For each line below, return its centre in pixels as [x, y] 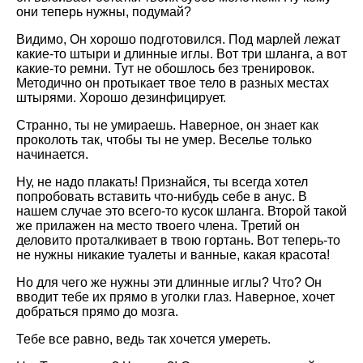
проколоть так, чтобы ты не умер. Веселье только [164, 140]
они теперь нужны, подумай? [104, 12]
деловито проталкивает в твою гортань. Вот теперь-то [178, 240]
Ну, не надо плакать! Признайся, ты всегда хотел [162, 182]
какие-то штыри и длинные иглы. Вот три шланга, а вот [181, 54]
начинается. [52, 154]
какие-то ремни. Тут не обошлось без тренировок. [165, 68]
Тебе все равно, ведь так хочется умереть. [143, 339]
